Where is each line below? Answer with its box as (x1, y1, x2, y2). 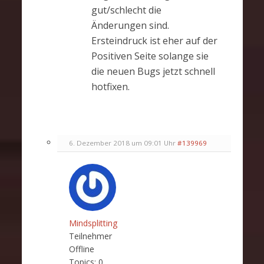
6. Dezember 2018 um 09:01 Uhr (68, 138, 176, 148)
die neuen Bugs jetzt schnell (91, 65, 215, 78)
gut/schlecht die (91, 4, 161, 17)
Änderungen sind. (91, 19, 169, 32)
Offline (68, 243, 94, 255)
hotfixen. (91, 80, 130, 94)
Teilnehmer (68, 230, 112, 242)
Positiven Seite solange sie (91, 49, 209, 63)
